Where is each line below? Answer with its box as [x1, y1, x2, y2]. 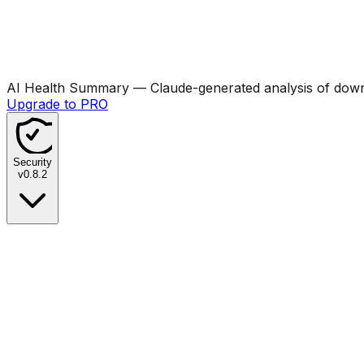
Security [13, 155, 52, 168]
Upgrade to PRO [6, 95, 108, 112]
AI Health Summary [6, 79, 129, 96]
